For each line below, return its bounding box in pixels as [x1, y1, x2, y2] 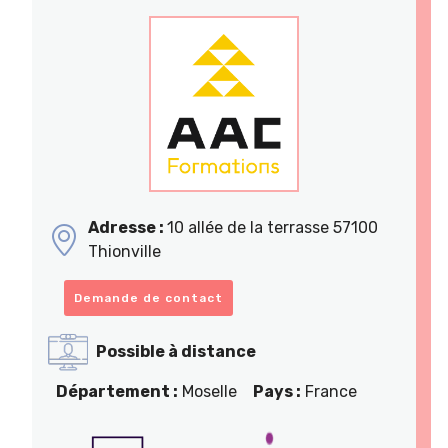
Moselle [178, 381, 237, 401]
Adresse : [88, 218, 167, 238]
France [301, 381, 357, 401]
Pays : [253, 381, 301, 401]
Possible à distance [96, 341, 256, 361]
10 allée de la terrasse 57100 [167, 218, 378, 238]
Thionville [88, 242, 161, 262]
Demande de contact [74, 290, 223, 305]
